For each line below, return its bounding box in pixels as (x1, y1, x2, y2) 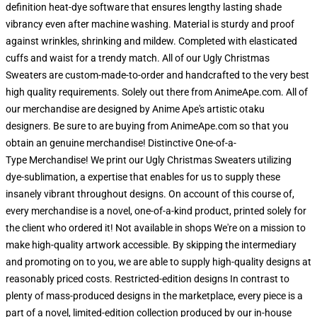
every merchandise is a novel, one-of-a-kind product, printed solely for (6, 205, 306, 217)
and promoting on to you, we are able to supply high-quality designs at (6, 256, 311, 267)
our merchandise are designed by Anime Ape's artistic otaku (6, 103, 265, 115)
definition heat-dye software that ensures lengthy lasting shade (6, 1, 282, 13)
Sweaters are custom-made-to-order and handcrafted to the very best (6, 69, 309, 81)
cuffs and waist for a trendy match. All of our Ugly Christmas (6, 52, 270, 64)
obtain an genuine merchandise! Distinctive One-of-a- (6, 137, 236, 149)
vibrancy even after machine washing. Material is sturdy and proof (6, 18, 294, 30)
